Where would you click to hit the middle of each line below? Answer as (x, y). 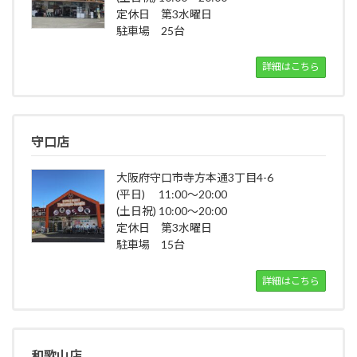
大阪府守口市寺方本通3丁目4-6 (194, 178)
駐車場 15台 (150, 245)
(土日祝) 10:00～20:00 (171, 211)
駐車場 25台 (150, 30)
